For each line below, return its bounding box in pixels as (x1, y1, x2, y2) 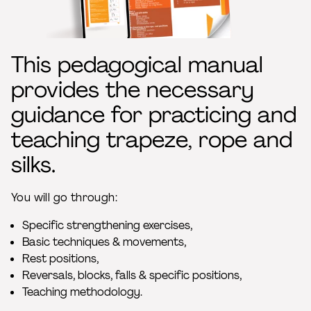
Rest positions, (22, 251, 99, 266)
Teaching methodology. (22, 285, 142, 299)
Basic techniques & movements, (22, 235, 186, 249)
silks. (11, 150, 56, 179)
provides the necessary (11, 75, 254, 104)
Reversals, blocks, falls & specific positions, (22, 268, 242, 283)
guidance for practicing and (11, 100, 296, 129)
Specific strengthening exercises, (22, 218, 192, 233)
